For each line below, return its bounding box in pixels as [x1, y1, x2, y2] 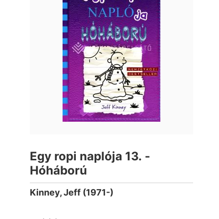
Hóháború [30, 163, 88, 177]
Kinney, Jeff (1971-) [30, 187, 114, 197]
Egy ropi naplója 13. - [30, 149, 151, 163]
